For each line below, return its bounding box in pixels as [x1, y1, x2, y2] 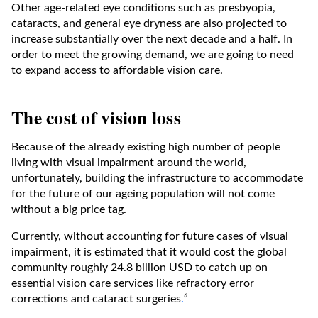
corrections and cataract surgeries [11, 292, 181, 305]
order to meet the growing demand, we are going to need [11, 48, 294, 60]
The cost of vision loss [11, 103, 181, 131]
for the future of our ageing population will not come [11, 187, 275, 199]
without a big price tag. [11, 203, 126, 215]
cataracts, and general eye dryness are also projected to [11, 17, 287, 29]
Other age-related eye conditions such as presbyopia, [11, 1, 275, 13]
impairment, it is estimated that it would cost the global [11, 246, 287, 258]
